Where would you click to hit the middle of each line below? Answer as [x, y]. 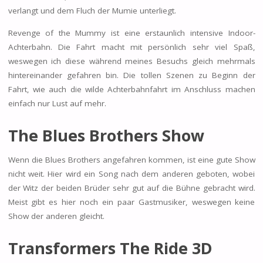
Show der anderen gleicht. [57, 216]
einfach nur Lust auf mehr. [57, 103]
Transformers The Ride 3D [110, 248]
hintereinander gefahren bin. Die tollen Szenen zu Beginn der [131, 75]
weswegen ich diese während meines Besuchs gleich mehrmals [131, 61]
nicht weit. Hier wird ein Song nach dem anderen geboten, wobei [131, 174]
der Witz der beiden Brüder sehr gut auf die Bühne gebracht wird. [131, 188]
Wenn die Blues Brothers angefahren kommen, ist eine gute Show [131, 160]
